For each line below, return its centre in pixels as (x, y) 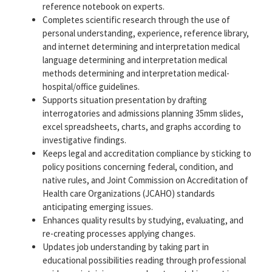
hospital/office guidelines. (91, 86)
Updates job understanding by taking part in (126, 246)
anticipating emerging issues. (98, 206)
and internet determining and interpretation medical (141, 46)
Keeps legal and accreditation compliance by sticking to (147, 153)
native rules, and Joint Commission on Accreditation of (145, 180)
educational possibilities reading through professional (144, 260)
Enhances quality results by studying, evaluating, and (143, 220)
